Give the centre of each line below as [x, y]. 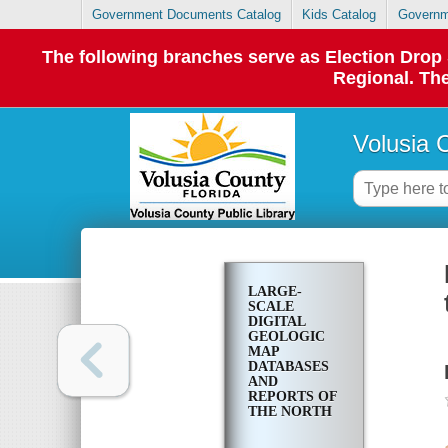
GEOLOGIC [286, 337]
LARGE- [274, 292]
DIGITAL [276, 322]
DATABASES [288, 367]
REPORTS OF [292, 397]
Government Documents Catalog [187, 15]
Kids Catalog [339, 15]
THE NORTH [289, 412]
